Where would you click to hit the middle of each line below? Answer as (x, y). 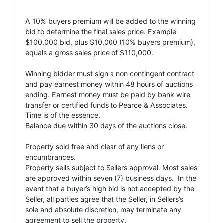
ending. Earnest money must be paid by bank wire (108, 94)
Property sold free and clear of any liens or (95, 146)
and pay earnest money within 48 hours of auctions (109, 84)
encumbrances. (51, 157)
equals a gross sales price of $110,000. (89, 52)
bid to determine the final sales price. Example (101, 31)
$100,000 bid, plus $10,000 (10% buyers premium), (110, 42)
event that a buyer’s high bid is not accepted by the (110, 188)
